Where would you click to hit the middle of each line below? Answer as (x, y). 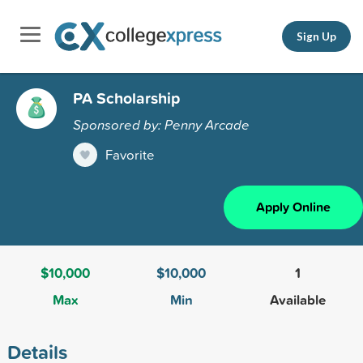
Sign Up (316, 36)
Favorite (130, 154)
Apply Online (293, 207)
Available (297, 299)
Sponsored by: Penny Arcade (161, 124)
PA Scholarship (126, 98)
